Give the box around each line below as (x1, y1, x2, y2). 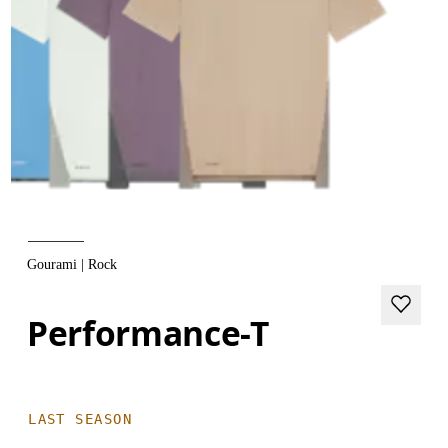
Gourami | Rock (27, 257, 118, 272)
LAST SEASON (28, 410, 132, 427)
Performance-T (27, 309, 269, 356)
